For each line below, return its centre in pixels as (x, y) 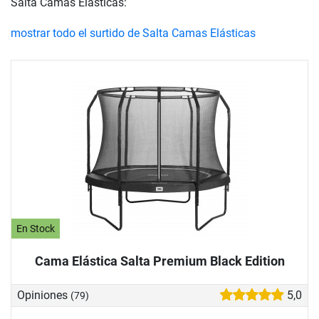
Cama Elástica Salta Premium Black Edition (159, 261)
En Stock (36, 229)
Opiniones (44, 296)
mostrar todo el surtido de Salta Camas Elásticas (133, 33)
